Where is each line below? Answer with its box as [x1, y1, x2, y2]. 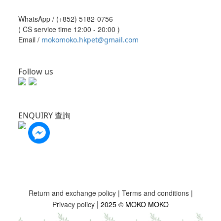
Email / [18, 35, 41, 44]
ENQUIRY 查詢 [18, 110, 71, 121]
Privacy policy [52, 199, 97, 209]
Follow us [18, 66, 53, 77]
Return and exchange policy [28, 187, 118, 198]
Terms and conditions [121, 187, 189, 198]
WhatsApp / [18, 14, 56, 24]
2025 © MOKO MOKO [101, 199, 169, 209]
